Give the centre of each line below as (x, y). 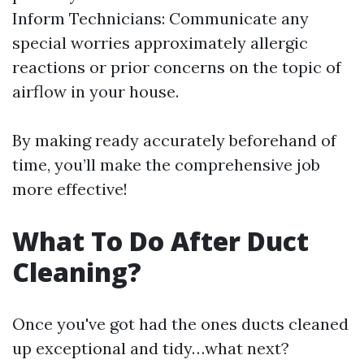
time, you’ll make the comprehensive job (166, 165)
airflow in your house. (95, 91)
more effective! (70, 189)
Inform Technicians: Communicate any (160, 18)
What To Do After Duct (160, 241)
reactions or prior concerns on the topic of (177, 67)
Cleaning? (77, 272)
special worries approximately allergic (160, 43)
